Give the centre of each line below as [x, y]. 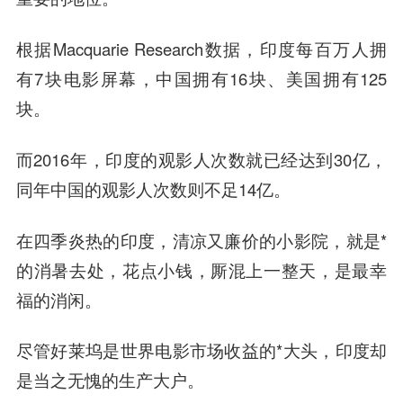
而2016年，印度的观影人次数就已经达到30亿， [201, 159]
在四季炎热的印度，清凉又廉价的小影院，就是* [201, 240]
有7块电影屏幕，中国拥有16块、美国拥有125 [201, 78]
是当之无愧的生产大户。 [110, 380]
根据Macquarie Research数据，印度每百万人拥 [201, 48]
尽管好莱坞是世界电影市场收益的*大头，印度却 [201, 350]
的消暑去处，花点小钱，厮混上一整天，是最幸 [201, 269]
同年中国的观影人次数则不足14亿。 [153, 188]
